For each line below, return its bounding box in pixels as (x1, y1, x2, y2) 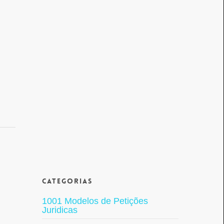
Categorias (41, 176, 92, 185)
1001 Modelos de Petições (41, 196, 148, 206)
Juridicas (41, 205, 77, 215)
